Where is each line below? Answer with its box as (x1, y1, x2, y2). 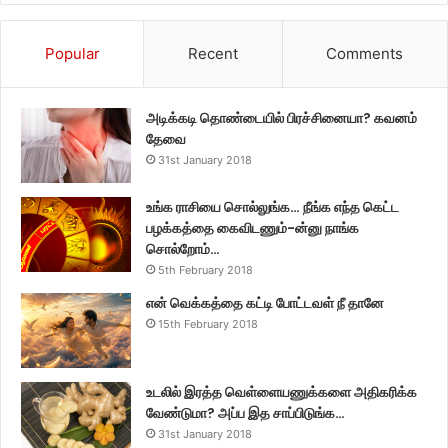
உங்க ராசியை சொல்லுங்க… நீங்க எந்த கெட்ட (146, 196, 399, 217)
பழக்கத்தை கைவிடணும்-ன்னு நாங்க (146, 217, 359, 238)
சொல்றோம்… (146, 238, 220, 259)
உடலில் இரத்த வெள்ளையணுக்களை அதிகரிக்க (146, 381, 417, 402)
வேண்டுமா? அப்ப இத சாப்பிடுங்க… (146, 402, 345, 423)
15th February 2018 (158, 316, 258, 331)
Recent (187, 43, 238, 63)
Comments (326, 43, 404, 63)
